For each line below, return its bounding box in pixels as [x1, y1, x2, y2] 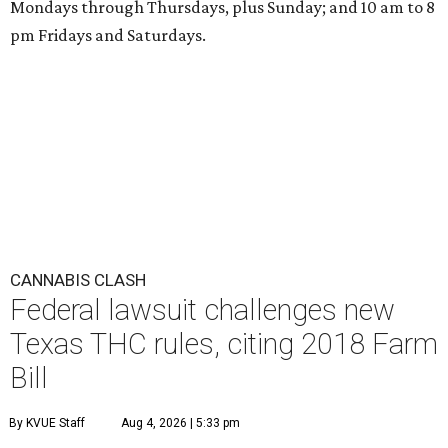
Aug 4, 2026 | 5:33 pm [121, 416, 240, 430]
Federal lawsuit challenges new [10, 293, 395, 327]
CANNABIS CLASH [10, 270, 146, 290]
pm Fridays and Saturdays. [10, 25, 206, 45]
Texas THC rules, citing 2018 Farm [10, 327, 438, 361]
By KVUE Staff [9, 416, 85, 430]
